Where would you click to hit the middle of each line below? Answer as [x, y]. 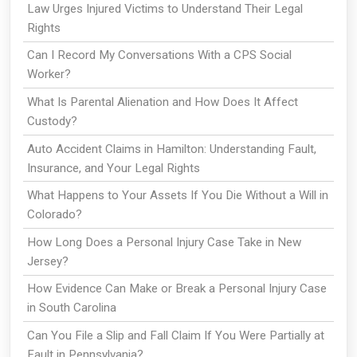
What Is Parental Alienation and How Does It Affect [162, 102]
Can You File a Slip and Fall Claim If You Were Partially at [175, 336]
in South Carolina [71, 308]
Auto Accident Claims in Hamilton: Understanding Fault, [171, 149]
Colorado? [54, 215]
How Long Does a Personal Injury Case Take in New [164, 242]
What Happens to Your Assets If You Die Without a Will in [177, 196]
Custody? [52, 122]
